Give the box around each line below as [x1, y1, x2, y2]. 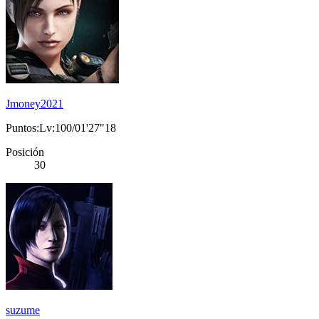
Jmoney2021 [6, 98, 63, 110]
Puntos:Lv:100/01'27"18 [6, 122, 116, 135]
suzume [6, 304, 40, 317]
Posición [6, 146, 44, 159]
